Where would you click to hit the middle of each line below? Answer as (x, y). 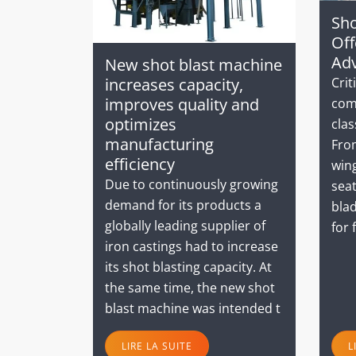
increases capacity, (174, 85)
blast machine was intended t (193, 309)
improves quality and (182, 105)
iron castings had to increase (192, 247)
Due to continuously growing (192, 185)
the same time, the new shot (190, 288)
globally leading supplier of (185, 226)
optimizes (141, 125)
